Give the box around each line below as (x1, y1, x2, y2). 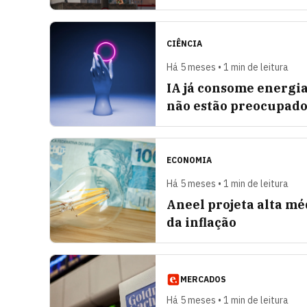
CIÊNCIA (167, 38, 202, 49)
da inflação (167, 214, 236, 230)
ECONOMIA (167, 155, 212, 165)
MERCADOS (180, 274, 226, 284)
